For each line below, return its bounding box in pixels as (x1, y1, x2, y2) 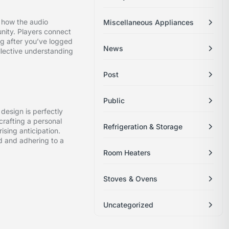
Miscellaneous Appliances (103, 18, 194, 27)
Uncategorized (103, 200, 154, 210)
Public (103, 96, 125, 105)
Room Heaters (103, 148, 151, 157)
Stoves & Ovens (103, 174, 158, 184)
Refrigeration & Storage (103, 122, 183, 131)
